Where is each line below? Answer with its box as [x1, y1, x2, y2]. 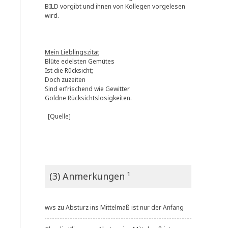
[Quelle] [48, 111, 71, 121]
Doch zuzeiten [45, 75, 85, 84]
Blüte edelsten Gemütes [45, 56, 115, 66]
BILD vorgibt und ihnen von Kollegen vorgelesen [45, 2, 185, 11]
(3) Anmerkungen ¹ [49, 169, 130, 182]
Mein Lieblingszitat [45, 47, 99, 56]
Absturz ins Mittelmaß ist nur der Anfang [66, 203, 184, 212]
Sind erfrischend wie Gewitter [45, 84, 130, 93]
